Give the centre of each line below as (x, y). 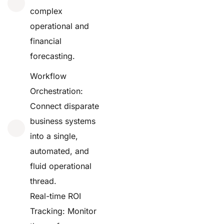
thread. (43, 181)
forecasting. (52, 56)
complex (46, 11)
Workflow (48, 76)
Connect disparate (64, 106)
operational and (59, 26)
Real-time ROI (55, 196)
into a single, (54, 136)
